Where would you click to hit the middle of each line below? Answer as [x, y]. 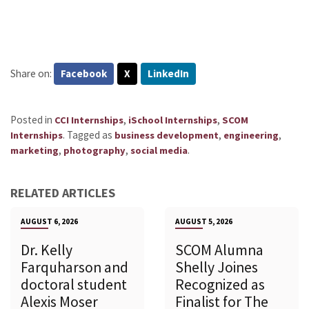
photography [94, 150]
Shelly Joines [217, 267]
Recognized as [220, 284]
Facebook [84, 73]
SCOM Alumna [219, 250]
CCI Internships [89, 120]
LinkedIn [168, 73]
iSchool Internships [173, 120]
